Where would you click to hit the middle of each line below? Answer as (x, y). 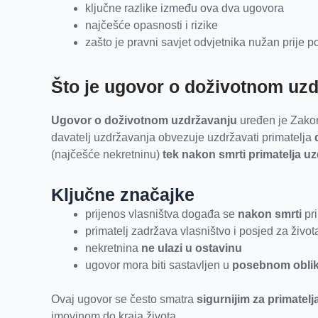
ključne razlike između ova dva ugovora (185, 9)
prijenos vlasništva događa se (161, 214)
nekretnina (113, 248)
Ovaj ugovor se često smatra (124, 300)
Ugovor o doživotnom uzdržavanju (144, 121)
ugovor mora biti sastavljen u (159, 265)
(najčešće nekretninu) (107, 155)
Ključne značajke (123, 195)
